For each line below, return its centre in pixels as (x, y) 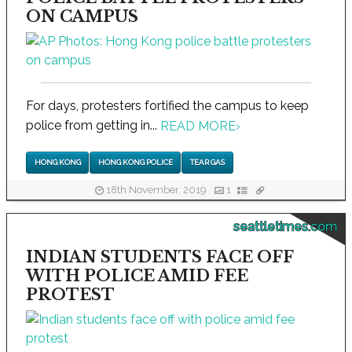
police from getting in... (93, 125)
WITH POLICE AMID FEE (137, 275)
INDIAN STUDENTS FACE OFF (159, 257)
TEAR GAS (207, 163)
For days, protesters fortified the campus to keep (167, 105)
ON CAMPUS (82, 16)
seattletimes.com (285, 226)
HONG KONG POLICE (135, 163)
